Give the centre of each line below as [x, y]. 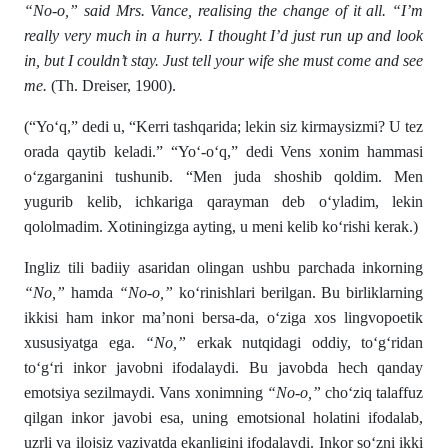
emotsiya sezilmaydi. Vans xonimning [145, 393]
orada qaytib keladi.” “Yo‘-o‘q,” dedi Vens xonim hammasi [224, 152]
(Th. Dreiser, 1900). [111, 86]
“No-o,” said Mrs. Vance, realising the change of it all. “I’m [224, 11]
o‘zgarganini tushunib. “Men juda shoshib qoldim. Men [224, 177]
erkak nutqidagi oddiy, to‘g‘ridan [305, 343]
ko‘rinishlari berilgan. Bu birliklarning [298, 293]
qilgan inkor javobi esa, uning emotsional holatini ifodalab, [224, 418]
